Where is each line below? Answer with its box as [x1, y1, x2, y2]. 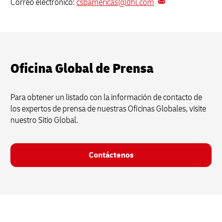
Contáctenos [88, 150, 134, 160]
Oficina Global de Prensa [10, 60, 154, 77]
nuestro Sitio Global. [10, 114, 78, 126]
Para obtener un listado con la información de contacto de [10, 92, 202, 103]
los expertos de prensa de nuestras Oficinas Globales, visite [10, 103, 206, 114]
